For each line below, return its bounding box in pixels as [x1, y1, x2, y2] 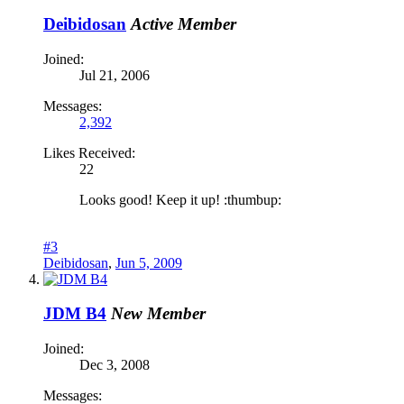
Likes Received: [43, 144, 135, 161]
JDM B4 [43, 304, 106, 324]
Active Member [131, 14, 236, 33]
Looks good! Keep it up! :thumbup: [79, 191, 281, 207]
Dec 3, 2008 [79, 357, 150, 373]
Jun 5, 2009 [115, 254, 182, 271]
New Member [111, 304, 206, 324]
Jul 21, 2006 [79, 67, 150, 83]
